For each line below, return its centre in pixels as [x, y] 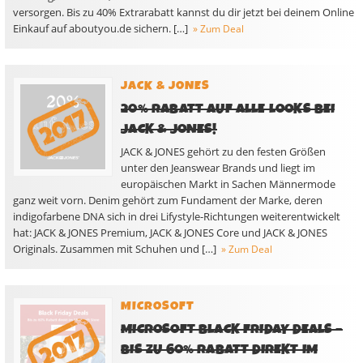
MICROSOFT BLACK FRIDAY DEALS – [232, 329]
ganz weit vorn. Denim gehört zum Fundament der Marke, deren [168, 200]
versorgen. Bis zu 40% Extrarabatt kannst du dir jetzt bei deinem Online [184, 12]
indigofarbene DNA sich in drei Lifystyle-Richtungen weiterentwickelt [177, 216]
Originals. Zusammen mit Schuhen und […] [115, 249]
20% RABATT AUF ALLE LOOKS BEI [228, 109]
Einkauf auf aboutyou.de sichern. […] [100, 28]
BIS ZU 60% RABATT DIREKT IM [220, 350]
